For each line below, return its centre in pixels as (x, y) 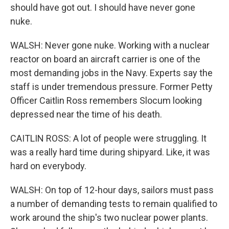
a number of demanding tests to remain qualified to (114, 204)
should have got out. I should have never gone (103, 7)
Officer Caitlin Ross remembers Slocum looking (106, 100)
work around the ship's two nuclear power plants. (109, 217)
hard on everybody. (48, 166)
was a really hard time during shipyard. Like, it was (110, 152)
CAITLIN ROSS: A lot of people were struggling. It (108, 138)
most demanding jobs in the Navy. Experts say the (111, 73)
